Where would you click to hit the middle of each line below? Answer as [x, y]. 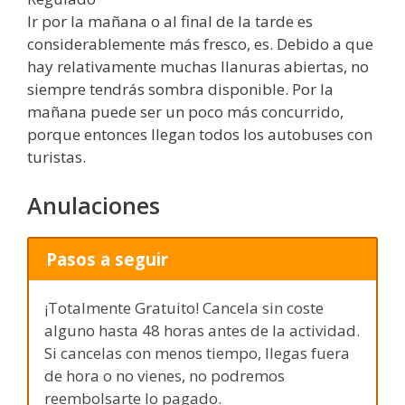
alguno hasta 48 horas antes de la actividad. [202, 330]
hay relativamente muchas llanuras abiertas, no [198, 67]
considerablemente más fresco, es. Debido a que [200, 44]
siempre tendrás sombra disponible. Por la [180, 89]
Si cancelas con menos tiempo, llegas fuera [197, 353]
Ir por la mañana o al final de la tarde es [170, 22]
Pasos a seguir [107, 259]
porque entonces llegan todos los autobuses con [200, 135]
